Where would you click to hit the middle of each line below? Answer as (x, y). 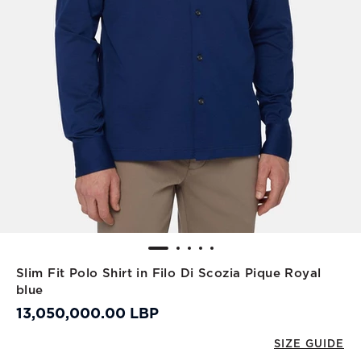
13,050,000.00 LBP (87, 314)
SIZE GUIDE (309, 344)
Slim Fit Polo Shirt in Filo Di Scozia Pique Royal (169, 274)
